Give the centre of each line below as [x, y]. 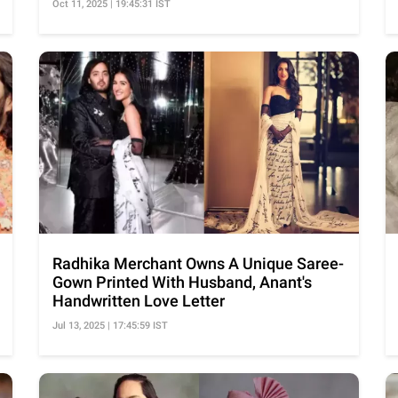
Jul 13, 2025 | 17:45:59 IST [110, 326]
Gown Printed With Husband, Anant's [182, 283]
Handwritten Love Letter [139, 301]
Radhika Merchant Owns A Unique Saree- [198, 264]
